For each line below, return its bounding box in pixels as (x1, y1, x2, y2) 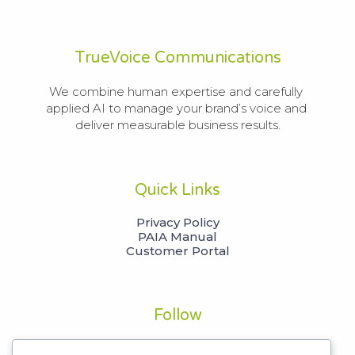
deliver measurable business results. (74, 117, 281, 132)
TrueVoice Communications (74, 48, 281, 67)
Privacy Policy (136, 215, 219, 230)
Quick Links (135, 181, 220, 200)
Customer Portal (125, 243, 230, 258)
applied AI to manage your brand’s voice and (45, 101, 307, 116)
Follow (153, 306, 202, 325)
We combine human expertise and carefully (49, 84, 303, 99)
